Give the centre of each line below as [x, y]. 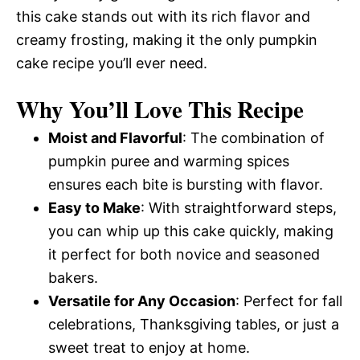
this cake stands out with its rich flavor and [163, 16]
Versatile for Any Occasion [142, 301]
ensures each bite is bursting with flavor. [186, 184]
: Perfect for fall [289, 301]
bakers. [73, 278]
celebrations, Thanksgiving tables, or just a [194, 324]
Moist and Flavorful [115, 138]
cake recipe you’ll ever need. [112, 63]
